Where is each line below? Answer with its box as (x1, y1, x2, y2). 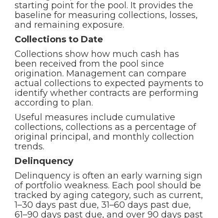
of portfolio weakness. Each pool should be (15, 180, 201, 191)
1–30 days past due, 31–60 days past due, (15, 200, 191, 210)
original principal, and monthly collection (15, 131, 194, 142)
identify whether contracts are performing (15, 88, 199, 98)
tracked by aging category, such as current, (15, 190, 203, 200)
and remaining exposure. (15, 19, 124, 30)
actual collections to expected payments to (15, 78, 203, 89)
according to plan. (15, 97, 93, 108)
